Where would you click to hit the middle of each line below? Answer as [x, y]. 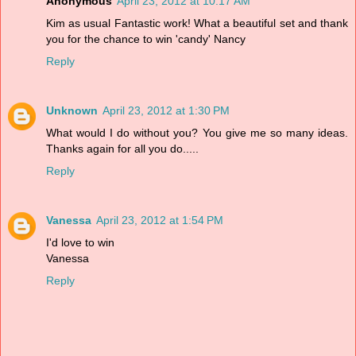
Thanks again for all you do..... [122, 148]
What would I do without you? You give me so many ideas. [197, 132]
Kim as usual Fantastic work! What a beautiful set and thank [197, 23]
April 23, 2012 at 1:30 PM [166, 110]
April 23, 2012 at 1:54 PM [160, 220]
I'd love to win [80, 242]
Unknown [72, 110]
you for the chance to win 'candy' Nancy [146, 39]
